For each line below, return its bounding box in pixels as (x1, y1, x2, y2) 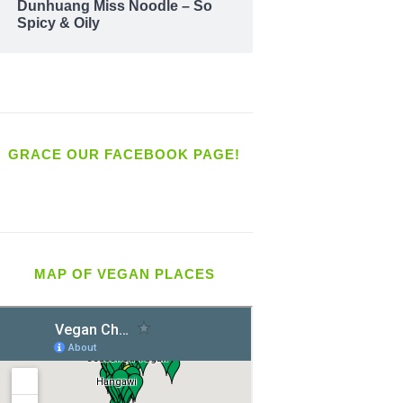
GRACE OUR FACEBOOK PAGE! (8, 147, 241, 163)
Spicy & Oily (17, 15, 101, 31)
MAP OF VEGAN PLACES (33, 266, 215, 282)
